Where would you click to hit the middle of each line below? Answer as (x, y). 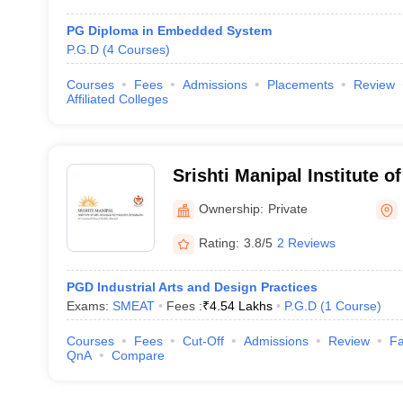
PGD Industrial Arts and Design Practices (192, 287)
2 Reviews (306, 242)
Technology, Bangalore (270, 199)
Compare (138, 355)
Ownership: (231, 208)
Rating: (219, 242)
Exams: (89, 306)
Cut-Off (203, 341)
